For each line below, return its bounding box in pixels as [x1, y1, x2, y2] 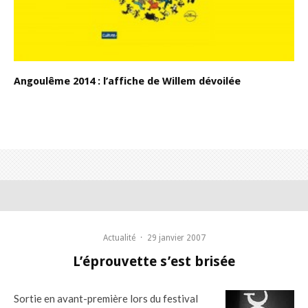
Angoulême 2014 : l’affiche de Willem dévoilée [14, 74, 241, 87]
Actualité [102, 232, 135, 243]
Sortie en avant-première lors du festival [14, 291, 198, 305]
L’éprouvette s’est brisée [73, 252, 235, 269]
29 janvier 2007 [146, 232, 206, 243]
